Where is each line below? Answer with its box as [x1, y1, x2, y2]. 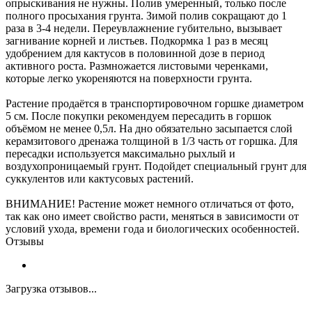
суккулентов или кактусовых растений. [6, 172, 194, 185]
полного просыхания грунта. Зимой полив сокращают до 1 [6, 9, 287, 22]
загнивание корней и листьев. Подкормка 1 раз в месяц [6, 34, 268, 47]
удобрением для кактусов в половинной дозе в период [6, 47, 265, 59]
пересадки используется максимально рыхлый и [6, 147, 235, 159]
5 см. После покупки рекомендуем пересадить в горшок [6, 109, 272, 122]
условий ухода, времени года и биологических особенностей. [6, 222, 299, 235]
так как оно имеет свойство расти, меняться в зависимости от [6, 210, 299, 222]
